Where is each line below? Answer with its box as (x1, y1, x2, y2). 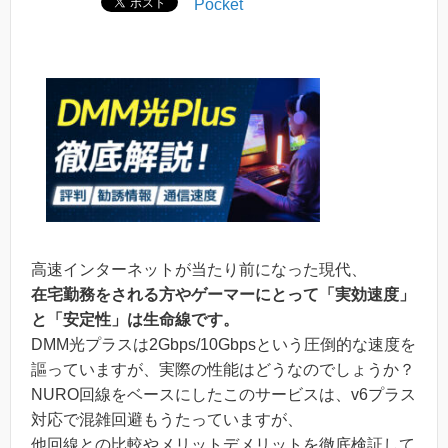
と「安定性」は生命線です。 (31, 311, 239, 329)
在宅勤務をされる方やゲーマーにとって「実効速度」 (31, 286, 415, 304)
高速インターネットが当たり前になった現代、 (31, 261, 367, 279)
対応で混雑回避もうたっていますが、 (31, 411, 303, 429)
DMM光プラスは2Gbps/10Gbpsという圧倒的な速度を (31, 336, 416, 354)
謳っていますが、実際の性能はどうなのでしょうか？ (31, 361, 415, 379)
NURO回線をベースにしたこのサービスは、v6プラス (31, 386, 416, 404)
